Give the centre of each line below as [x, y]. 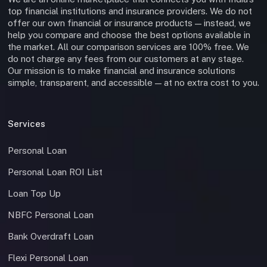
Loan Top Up [34, 194]
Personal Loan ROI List [55, 172]
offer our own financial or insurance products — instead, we [129, 23]
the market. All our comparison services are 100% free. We [128, 47]
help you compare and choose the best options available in [129, 35]
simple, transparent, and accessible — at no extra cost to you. [133, 83]
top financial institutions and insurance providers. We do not [130, 11]
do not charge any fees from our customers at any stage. [126, 59]
